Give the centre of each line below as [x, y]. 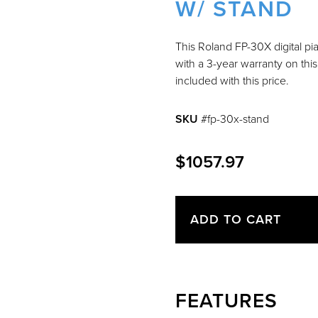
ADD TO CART [236, 219]
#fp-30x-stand [234, 119]
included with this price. [232, 80]
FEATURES [226, 300]
